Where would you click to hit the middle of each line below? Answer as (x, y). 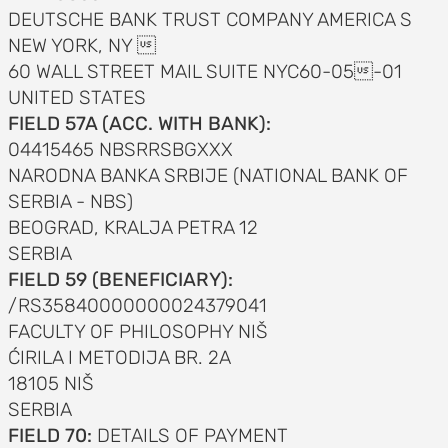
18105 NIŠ (50, 383)
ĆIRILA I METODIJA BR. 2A (119, 357)
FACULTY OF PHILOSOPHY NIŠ (137, 331)
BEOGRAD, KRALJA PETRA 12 (132, 227)
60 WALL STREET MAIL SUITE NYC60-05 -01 (204, 71)
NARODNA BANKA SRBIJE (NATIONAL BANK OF (207, 175)
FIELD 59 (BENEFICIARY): (120, 279)
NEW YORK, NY (81, 45)
